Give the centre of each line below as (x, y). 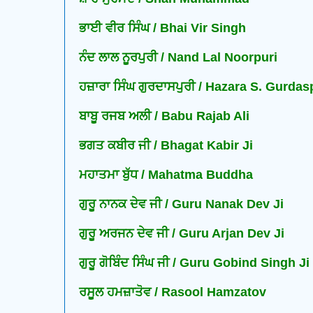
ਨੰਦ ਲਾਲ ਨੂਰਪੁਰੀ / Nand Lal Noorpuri (178, 58)
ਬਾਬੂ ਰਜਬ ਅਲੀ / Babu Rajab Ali (164, 116)
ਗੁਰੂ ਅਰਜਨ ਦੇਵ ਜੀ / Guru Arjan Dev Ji (182, 234)
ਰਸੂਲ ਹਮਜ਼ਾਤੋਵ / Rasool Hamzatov (173, 292)
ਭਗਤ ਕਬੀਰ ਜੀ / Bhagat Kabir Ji (166, 146)
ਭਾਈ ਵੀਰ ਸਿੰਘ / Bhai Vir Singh (162, 28)
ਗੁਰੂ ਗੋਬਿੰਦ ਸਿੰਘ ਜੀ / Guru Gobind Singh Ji (194, 263)
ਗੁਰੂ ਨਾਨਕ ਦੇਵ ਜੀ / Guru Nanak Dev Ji (181, 204)
